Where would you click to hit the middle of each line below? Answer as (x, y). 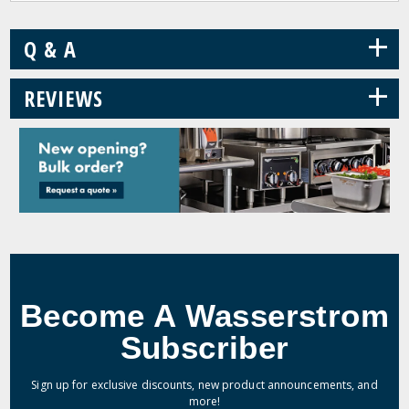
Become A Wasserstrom (204, 316)
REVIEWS (64, 98)
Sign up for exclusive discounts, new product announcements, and (204, 385)
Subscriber (204, 348)
